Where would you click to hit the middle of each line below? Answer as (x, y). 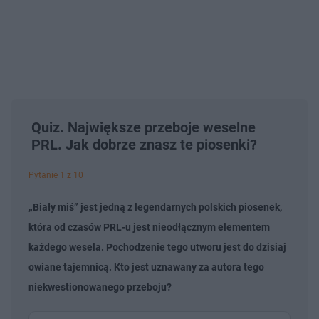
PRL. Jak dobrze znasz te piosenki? (144, 144)
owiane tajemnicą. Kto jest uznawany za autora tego (146, 267)
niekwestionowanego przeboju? (100, 287)
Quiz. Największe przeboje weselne (143, 127)
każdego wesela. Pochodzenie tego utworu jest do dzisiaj (157, 247)
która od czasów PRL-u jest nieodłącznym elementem (149, 227)
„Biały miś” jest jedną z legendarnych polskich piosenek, (155, 207)
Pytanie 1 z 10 (56, 175)
